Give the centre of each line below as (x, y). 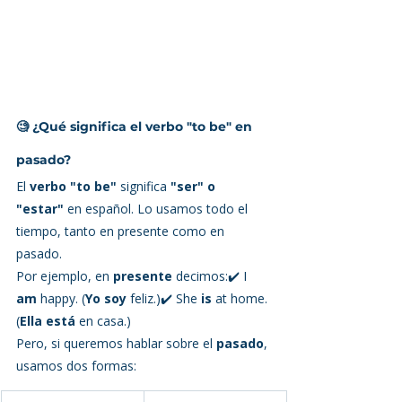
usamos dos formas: (76, 365)
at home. (241, 298)
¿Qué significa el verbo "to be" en (144, 126)
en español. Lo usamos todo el (157, 208)
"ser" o (195, 186)
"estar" (40, 208)
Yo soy (106, 298)
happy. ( (61, 298)
